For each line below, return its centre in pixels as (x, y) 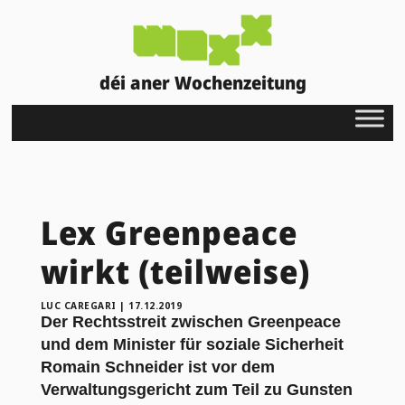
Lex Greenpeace (169, 232)
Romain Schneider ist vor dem (157, 367)
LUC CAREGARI (78, 305)
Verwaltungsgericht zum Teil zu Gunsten (196, 389)
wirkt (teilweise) (175, 271)
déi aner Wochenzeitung (202, 82)
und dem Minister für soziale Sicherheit (192, 344)
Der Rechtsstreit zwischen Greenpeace (190, 321)
